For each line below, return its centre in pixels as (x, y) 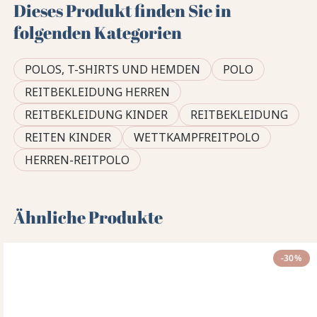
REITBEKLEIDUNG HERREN (98, 92)
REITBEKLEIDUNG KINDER (97, 115)
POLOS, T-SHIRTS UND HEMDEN (113, 70)
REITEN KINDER (68, 138)
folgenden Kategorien (98, 33)
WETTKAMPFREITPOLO (197, 138)
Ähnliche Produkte (88, 218)
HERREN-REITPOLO (77, 160)
